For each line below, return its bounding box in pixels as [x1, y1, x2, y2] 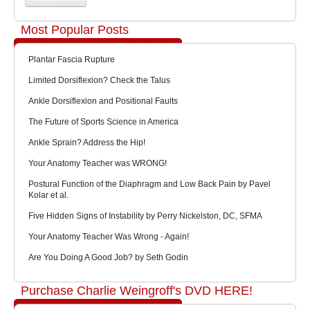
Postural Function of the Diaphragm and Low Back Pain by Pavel [28, 179, 271, 189]
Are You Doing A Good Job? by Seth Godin [28, 252, 188, 262]
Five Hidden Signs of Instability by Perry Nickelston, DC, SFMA [28, 210, 262, 221]
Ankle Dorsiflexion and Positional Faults [28, 95, 178, 106]
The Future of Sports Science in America [28, 116, 179, 127]
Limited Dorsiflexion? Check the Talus [28, 75, 170, 85]
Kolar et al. [28, 190, 69, 200]
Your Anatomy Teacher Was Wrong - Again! [28, 231, 189, 241]
